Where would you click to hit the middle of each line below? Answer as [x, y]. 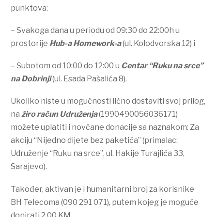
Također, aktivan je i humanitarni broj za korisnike [103, 189]
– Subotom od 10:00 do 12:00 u [66, 66]
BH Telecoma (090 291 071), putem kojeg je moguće [105, 202]
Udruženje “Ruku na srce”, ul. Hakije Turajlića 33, [98, 154]
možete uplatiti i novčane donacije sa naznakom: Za [105, 127]
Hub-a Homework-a [85, 44]
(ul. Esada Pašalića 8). [89, 79]
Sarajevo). [29, 167]
